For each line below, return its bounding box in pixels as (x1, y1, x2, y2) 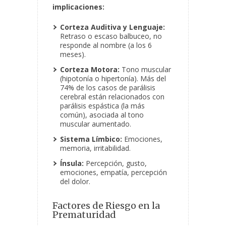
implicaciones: (52, 2, 104, 12)
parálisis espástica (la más (60, 101, 145, 111)
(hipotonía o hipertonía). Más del (60, 74, 166, 84)
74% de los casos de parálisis (60, 83, 155, 93)
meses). (60, 49, 86, 60)
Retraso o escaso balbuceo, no (60, 31, 162, 41)
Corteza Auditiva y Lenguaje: (60, 22, 165, 32)
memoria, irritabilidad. (60, 143, 131, 153)
